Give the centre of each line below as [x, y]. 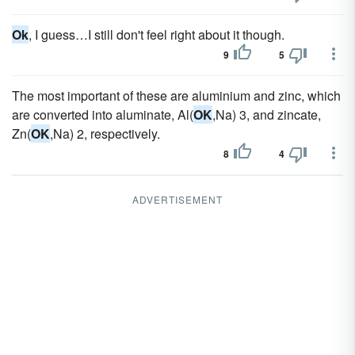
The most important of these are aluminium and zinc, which [176, 95]
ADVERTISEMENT [177, 199]
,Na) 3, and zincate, [267, 115]
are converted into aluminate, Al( [103, 115]
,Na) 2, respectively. [105, 134]
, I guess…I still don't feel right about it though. [157, 34]
